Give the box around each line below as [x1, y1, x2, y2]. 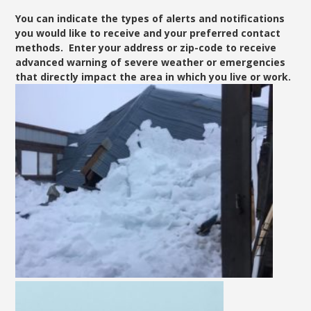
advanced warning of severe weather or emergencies [15, 56, 286, 69]
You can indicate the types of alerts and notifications [15, 12, 285, 26]
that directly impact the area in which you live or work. [15, 70, 292, 84]
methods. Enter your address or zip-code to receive [15, 41, 277, 55]
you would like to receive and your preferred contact [15, 26, 281, 40]
